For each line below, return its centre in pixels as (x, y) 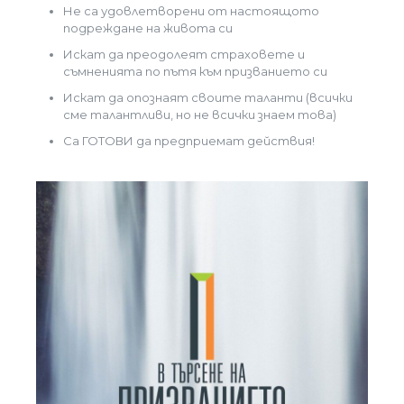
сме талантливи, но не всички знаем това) (200, 115)
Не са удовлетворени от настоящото (191, 11)
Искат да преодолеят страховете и (184, 54)
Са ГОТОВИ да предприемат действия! (189, 141)
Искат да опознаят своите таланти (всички (208, 97)
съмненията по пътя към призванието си (195, 71)
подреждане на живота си (148, 28)
